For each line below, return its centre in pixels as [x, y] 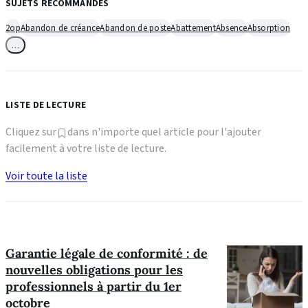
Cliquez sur [32, 132]
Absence [231, 28]
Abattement [193, 28]
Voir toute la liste [46, 176]
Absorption [268, 28]
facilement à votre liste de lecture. [86, 148]
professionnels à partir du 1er [93, 286]
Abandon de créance [60, 28]
